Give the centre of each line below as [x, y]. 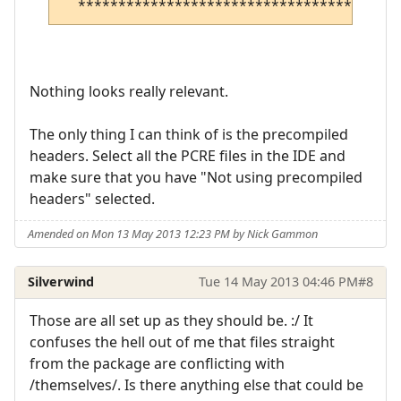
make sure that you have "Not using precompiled [196, 178]
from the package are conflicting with [157, 363]
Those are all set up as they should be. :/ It [171, 320]
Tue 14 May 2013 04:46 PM [278, 282]
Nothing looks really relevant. [129, 92]
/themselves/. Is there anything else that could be [196, 384]
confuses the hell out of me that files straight [182, 341]
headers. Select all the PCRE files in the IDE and [188, 156]
